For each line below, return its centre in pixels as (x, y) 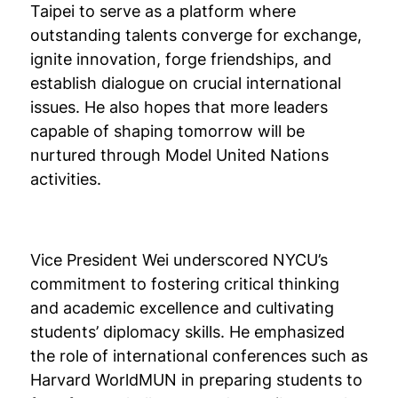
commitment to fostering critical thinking (184, 283)
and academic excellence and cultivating (182, 307)
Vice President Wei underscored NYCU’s (179, 259)
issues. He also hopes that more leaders (179, 107)
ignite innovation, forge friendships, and (180, 59)
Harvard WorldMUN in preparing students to (196, 379)
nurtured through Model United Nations (179, 155)
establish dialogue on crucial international (185, 83)
